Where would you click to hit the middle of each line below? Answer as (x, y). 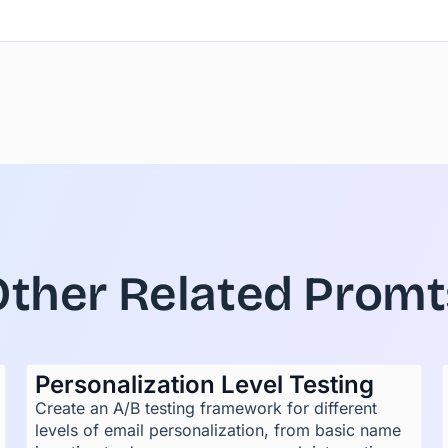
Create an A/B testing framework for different (205, 408)
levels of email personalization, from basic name (217, 430)
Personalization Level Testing (204, 384)
